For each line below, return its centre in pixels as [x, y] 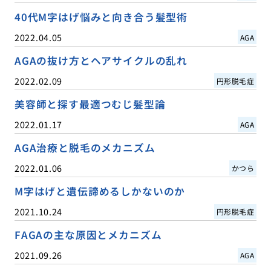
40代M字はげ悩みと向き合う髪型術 [101, 17]
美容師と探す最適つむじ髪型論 [90, 104]
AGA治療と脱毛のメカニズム [85, 147]
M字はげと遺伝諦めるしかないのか [100, 191]
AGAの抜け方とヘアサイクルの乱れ [101, 60]
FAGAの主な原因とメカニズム [88, 234]
